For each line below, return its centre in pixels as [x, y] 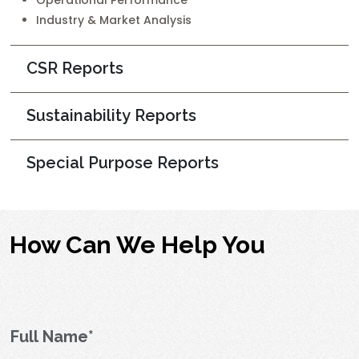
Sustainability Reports [111, 115]
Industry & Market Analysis [114, 20]
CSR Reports [75, 68]
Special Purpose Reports [123, 163]
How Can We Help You [137, 245]
